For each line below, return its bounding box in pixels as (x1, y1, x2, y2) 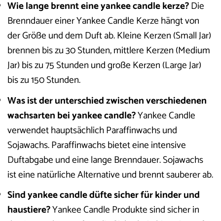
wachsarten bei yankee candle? (7, 108, 136, 123)
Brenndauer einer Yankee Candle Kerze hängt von (7, 13, 199, 29)
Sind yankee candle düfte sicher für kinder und (7, 187, 200, 203)
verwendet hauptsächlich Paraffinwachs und (7, 122, 177, 138)
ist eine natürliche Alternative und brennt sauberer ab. (7, 167, 213, 183)
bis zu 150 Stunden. (7, 72, 80, 88)
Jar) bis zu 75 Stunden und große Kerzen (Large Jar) (7, 57, 201, 73)
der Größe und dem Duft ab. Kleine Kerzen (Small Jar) (7, 28, 211, 43)
